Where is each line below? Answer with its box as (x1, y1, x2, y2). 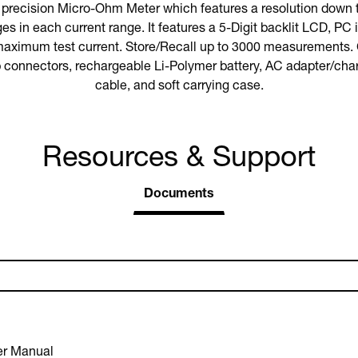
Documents (144, 188, 214, 201)
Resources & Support (42, 145, 316, 174)
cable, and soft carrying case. (95, 80, 264, 93)
